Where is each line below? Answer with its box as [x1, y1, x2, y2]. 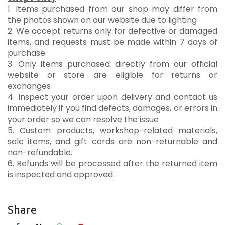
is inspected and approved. [8, 169, 117, 180]
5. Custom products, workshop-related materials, [8, 125, 217, 136]
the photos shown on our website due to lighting [8, 14, 199, 26]
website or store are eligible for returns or [8, 69, 217, 81]
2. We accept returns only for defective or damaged [8, 25, 217, 37]
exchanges [8, 80, 53, 92]
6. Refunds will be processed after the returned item [8, 158, 217, 169]
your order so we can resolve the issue [8, 114, 161, 125]
